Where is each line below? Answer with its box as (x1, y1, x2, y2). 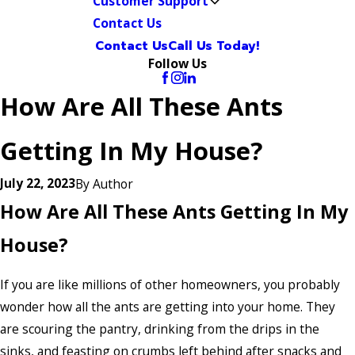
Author (93, 174, 133, 193)
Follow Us (147, 55, 207, 72)
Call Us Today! (168, 36, 260, 55)
